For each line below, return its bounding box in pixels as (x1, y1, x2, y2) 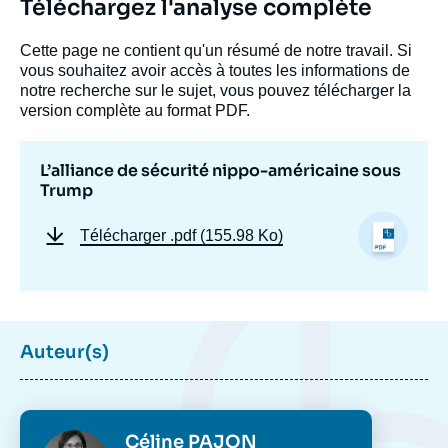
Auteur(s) (20, 341, 109, 364)
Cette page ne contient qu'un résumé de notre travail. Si (20, 41, 412, 59)
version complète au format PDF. (20, 101, 250, 119)
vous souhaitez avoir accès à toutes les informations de (20, 61, 410, 79)
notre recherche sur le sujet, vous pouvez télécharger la (20, 81, 411, 99)
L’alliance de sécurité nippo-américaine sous (40, 159, 401, 181)
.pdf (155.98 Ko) (170, 227, 283, 245)
